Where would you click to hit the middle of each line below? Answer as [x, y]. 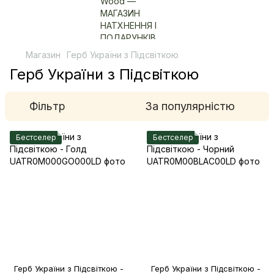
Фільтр [47, 106]
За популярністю [190, 106]
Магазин [43, 55]
